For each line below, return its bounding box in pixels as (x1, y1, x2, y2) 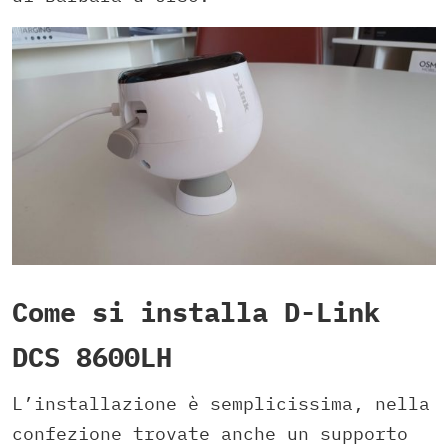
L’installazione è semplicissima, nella (12, 392, 430, 415)
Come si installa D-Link (12, 294, 380, 330)
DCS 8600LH (12, 339, 172, 375)
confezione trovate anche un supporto (12, 422, 408, 445)
